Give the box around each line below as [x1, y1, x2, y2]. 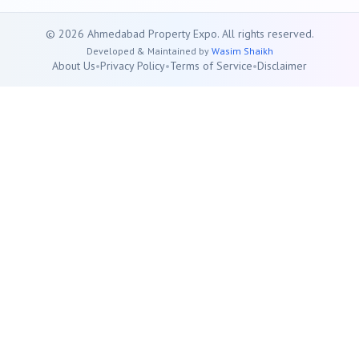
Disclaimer [257, 58, 307, 74]
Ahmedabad [87, 26, 145, 42]
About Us [52, 58, 95, 74]
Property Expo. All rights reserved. [144, 26, 314, 42]
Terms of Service [170, 58, 252, 74]
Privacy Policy [100, 58, 165, 74]
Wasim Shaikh [211, 45, 273, 58]
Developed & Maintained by [86, 45, 209, 58]
